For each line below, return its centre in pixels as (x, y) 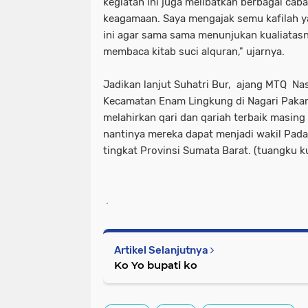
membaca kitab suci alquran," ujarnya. (194, 52)
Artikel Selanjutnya (162, 250)
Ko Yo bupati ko (156, 265)
